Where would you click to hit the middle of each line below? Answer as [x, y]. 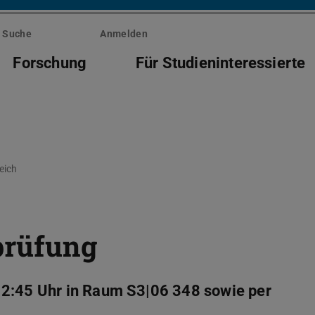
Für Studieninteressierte [220, 63]
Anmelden [124, 34]
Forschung [50, 63]
